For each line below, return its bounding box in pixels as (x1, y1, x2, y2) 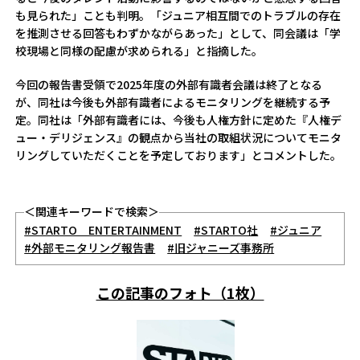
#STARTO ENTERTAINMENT (24, 222, 182, 238)
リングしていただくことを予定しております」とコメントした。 (15, 147, 342, 163)
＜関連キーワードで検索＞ (24, 203, 160, 219)
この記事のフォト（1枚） (96, 282, 264, 303)
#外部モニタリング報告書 (24, 239, 156, 256)
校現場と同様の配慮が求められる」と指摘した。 (15, 43, 264, 59)
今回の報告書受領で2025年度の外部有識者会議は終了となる (15, 76, 323, 92)
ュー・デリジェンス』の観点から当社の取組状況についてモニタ (15, 129, 342, 145)
